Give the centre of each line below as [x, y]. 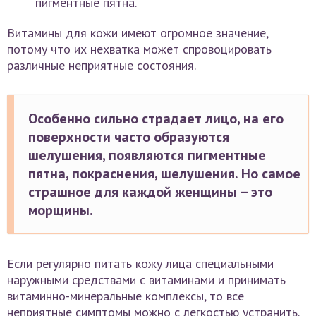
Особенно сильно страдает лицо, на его [156, 119]
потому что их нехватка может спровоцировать [139, 49]
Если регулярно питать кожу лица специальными [140, 264]
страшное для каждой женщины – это [150, 192]
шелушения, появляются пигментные [147, 156]
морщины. [61, 211]
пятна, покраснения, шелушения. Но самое [164, 174]
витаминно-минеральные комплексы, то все [126, 296]
